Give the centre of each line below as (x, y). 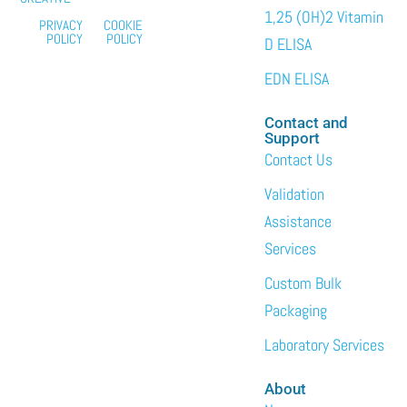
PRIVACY (61, 25)
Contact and (307, 123)
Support (293, 139)
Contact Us (299, 160)
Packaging (296, 311)
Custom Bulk (303, 283)
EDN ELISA (297, 79)
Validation (295, 194)
